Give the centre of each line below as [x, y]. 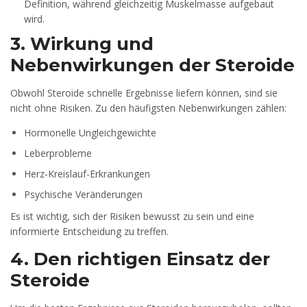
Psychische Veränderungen [83, 195]
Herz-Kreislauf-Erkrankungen [87, 174]
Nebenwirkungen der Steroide [152, 65]
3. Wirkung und [82, 44]
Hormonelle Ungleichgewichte [90, 133]
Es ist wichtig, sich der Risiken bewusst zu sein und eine [132, 217]
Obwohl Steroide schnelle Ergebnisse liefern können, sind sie [144, 93]
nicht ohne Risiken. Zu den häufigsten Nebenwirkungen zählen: [148, 108]
